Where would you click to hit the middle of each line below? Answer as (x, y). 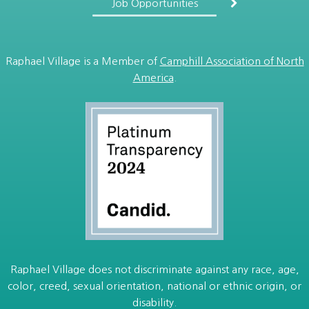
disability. (154, 302)
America (153, 77)
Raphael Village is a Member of (82, 61)
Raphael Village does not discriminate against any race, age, (154, 269)
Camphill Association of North (232, 61)
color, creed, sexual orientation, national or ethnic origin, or (154, 286)
